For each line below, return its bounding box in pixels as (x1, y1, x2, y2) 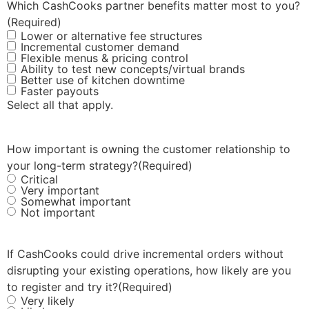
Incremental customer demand (21, 40, 179, 54)
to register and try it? (7, 280, 118, 295)
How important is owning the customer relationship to (7, 142, 290, 157)
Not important (21, 206, 95, 220)
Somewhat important (21, 195, 131, 209)
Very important (21, 183, 99, 198)
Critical (21, 172, 58, 187)
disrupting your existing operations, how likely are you (7, 263, 291, 278)
